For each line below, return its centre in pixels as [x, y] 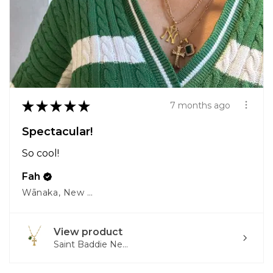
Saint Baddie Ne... [91, 244]
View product [88, 232]
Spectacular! [57, 131]
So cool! [41, 153]
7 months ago [200, 106]
